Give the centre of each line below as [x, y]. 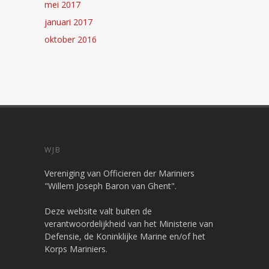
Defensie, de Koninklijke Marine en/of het [125, 236]
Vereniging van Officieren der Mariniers [119, 173]
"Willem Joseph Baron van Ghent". [110, 186]
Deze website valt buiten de [98, 211]
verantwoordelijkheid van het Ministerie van [129, 223]
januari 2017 [68, 22]
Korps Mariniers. [76, 249]
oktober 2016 [71, 39]
